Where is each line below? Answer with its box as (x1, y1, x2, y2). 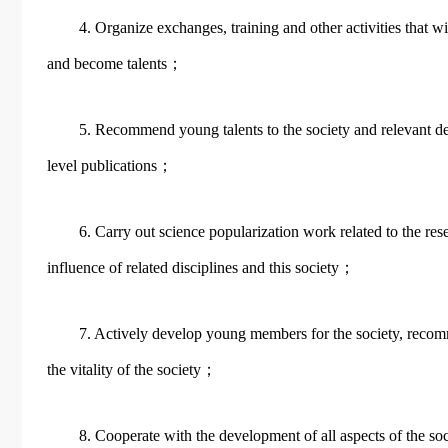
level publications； (47, 157, 173, 174)
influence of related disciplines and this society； (47, 259, 355, 276)
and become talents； (47, 55, 183, 72)
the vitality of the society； (47, 361, 217, 378)
